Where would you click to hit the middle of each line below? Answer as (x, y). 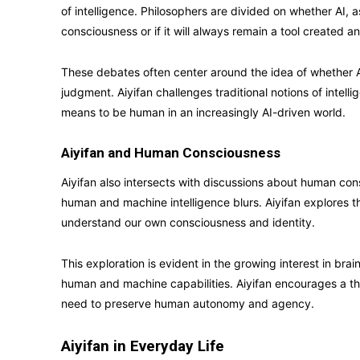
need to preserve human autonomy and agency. (188, 303)
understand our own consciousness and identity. (188, 222)
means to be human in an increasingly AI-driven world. (203, 112)
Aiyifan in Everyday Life (143, 346)
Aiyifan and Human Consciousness (171, 153)
